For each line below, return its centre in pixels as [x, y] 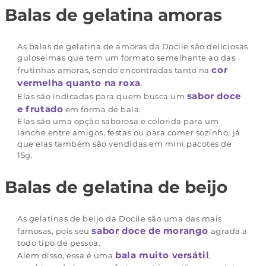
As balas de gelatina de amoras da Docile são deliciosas [133, 46]
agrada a [228, 231]
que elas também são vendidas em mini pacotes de [125, 143]
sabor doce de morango [150, 230]
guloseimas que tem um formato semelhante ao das [126, 57]
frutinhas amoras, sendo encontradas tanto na [115, 70]
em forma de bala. [102, 109]
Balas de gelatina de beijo [116, 187]
